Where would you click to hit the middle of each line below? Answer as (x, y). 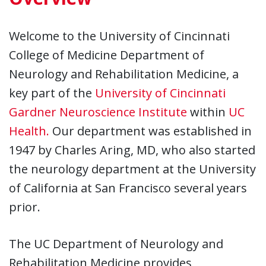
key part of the (52, 93)
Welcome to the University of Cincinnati (119, 36)
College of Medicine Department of (107, 55)
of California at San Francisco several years (128, 188)
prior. (25, 207)
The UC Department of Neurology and (116, 243)
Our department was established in (151, 131)
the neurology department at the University (132, 169)
